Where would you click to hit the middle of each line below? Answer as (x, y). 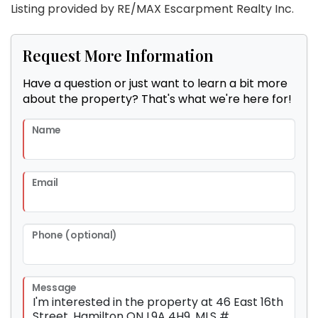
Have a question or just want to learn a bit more (155, 84)
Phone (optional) (75, 236)
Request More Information (118, 55)
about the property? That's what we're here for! (157, 99)
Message (54, 288)
